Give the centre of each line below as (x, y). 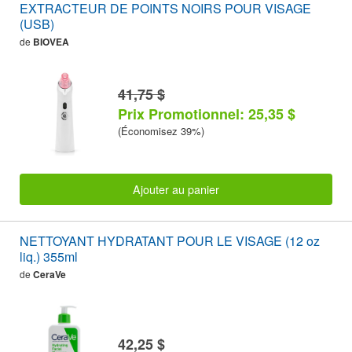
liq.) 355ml (49, 257)
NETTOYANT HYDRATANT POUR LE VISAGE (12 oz (170, 241)
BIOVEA (51, 42)
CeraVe (49, 275)
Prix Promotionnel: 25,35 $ (207, 114)
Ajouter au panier (176, 189)
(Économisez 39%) (161, 130)
